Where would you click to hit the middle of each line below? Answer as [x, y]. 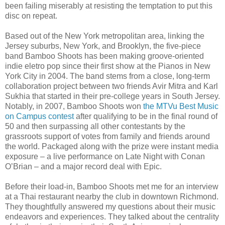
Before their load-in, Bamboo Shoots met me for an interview [112, 186]
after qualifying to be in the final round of [146, 116]
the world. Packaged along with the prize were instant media [112, 146]
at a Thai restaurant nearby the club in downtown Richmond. [112, 196]
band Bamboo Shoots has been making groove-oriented [104, 56]
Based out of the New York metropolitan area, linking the [105, 36]
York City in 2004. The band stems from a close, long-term [107, 76]
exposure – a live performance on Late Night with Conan [105, 156]
